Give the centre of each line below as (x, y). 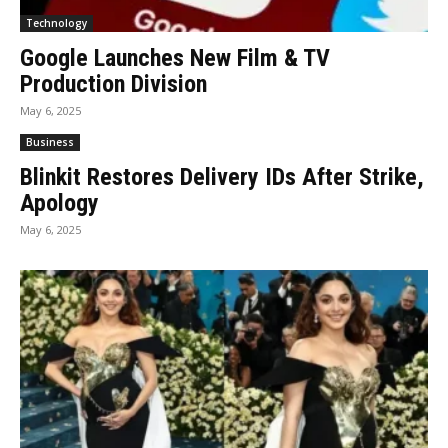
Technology (56, 22)
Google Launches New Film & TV (175, 57)
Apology (59, 202)
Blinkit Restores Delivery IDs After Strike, (222, 176)
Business (50, 141)
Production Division (113, 83)
